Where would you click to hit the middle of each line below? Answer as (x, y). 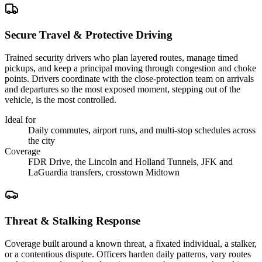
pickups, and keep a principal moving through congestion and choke (130, 68)
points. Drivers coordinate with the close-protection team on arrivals (129, 79)
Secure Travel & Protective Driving (89, 35)
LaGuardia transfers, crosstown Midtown (104, 173)
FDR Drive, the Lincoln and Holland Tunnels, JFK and (130, 162)
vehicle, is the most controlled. (61, 100)
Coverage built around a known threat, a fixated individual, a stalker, (131, 243)
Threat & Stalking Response (73, 220)
